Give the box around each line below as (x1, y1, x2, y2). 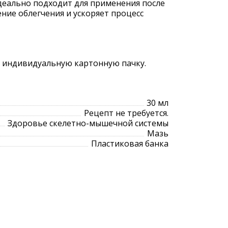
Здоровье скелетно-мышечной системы (8, 118, 168, 129)
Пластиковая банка (91, 138, 168, 149)
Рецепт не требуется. (84, 107, 168, 119)
